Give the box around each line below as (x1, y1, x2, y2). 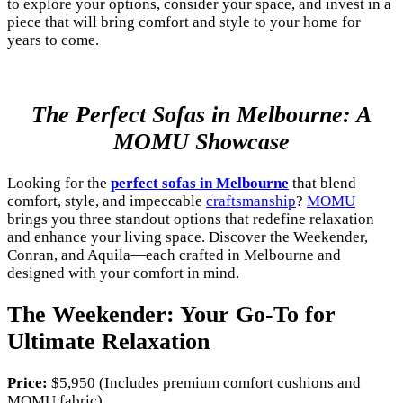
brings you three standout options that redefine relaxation (7, 210, 374, 228)
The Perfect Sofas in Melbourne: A (31, 101, 372, 128)
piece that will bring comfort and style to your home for (7, 13, 361, 31)
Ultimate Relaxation (7, 327, 210, 354)
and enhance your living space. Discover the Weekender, (7, 228, 368, 246)
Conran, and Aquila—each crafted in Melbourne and (7, 246, 341, 264)
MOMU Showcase (113, 128, 290, 155)
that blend (289, 174, 356, 192)
